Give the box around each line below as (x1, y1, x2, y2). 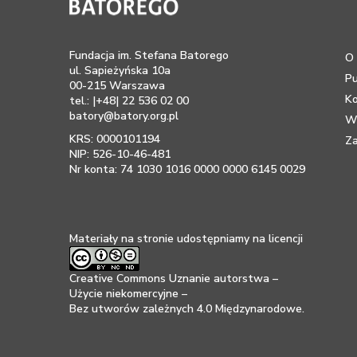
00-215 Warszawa (69, 78, 165, 93)
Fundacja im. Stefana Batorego (69, 48, 229, 63)
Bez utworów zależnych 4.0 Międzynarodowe (69, 301, 302, 316)
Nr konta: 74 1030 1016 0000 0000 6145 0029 (69, 162, 305, 177)
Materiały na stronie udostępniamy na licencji (69, 231, 303, 246)
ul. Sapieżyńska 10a (69, 63, 171, 78)
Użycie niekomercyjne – (69, 286, 187, 301)
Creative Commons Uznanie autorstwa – (69, 271, 278, 286)
